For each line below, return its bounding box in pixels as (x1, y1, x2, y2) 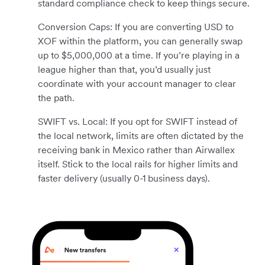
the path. (38, 92, 75, 104)
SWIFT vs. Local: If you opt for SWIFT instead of (38, 115, 237, 128)
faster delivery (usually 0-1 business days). (38, 172, 210, 185)
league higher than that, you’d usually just (38, 63, 211, 76)
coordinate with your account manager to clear (38, 77, 236, 90)
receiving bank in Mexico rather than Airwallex (38, 144, 235, 156)
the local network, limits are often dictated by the (38, 130, 244, 142)
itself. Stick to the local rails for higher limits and (38, 158, 238, 170)
